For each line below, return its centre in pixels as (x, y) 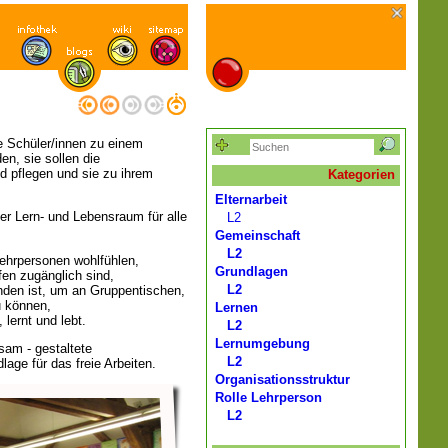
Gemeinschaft (257, 235)
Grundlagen (251, 271)
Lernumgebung (262, 343)
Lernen (236, 307)
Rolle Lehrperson (268, 397)
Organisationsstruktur (282, 379)
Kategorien (361, 174)
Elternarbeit (251, 199)
